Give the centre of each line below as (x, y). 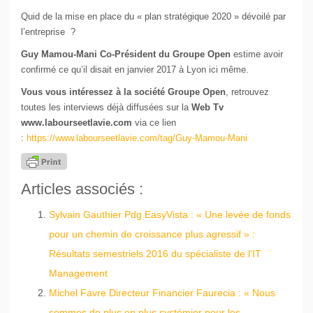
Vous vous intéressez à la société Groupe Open (123, 92)
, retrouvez (247, 92)
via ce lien (154, 123)
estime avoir (258, 54)
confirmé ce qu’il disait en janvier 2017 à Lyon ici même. (135, 70)
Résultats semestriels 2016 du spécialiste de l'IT (155, 254)
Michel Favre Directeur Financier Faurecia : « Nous (162, 293)
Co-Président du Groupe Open (167, 54)
